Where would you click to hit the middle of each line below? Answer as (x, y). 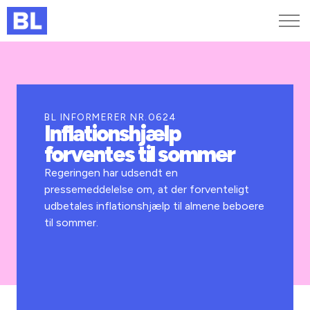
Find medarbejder (53, 100)
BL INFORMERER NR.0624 (111, 117)
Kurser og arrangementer (72, 117)
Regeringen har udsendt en (111, 173)
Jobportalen (41, 133)
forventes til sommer (139, 154)
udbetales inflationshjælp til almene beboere (155, 206)
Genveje (47, 72)
